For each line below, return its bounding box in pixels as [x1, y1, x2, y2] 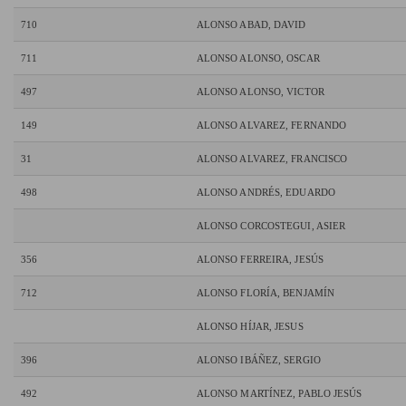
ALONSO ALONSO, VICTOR [196, 86, 324, 98]
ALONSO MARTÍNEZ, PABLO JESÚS [196, 388, 362, 400]
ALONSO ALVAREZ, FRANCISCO [196, 153, 348, 165]
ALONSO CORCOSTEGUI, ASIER [196, 220, 346, 232]
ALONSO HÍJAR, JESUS [196, 321, 304, 333]
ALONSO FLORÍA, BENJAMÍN [196, 287, 335, 299]
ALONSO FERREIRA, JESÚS [196, 254, 324, 266]
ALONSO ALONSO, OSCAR [196, 53, 320, 64]
